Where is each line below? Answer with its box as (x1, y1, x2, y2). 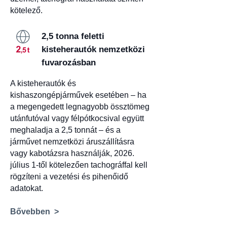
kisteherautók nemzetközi (42, 45, 145, 54)
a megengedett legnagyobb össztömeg (10, 102, 149, 111)
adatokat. (10, 184, 43, 193)
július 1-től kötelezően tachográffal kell (10, 161, 147, 169)
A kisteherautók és (10, 79, 76, 88)
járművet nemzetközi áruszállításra (10, 137, 134, 146)
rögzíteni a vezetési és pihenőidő (10, 172, 128, 181)
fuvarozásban (42, 58, 96, 67)
